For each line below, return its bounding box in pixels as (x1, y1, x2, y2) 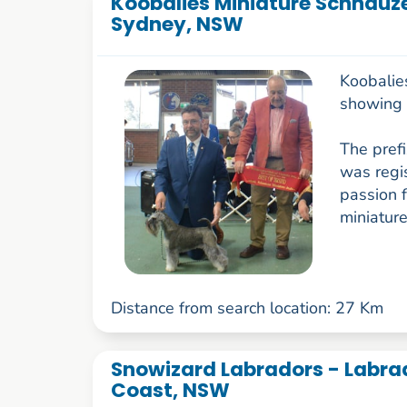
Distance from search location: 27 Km (110, 296, 383, 319)
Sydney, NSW (110, 10, 243, 39)
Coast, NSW (110, 375, 230, 404)
